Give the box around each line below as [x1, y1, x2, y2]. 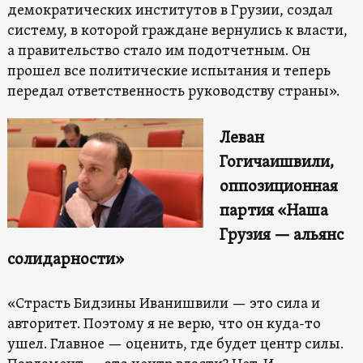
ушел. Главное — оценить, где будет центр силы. [6, 335, 344, 354]
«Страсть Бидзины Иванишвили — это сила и [6, 294, 320, 314]
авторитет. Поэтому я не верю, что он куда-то [6, 314, 321, 334]
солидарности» [6, 249, 125, 271]
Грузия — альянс [219, 224, 344, 246]
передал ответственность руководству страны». [6, 82, 340, 101]
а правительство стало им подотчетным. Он [6, 41, 310, 61]
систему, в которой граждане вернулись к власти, [6, 21, 348, 41]
